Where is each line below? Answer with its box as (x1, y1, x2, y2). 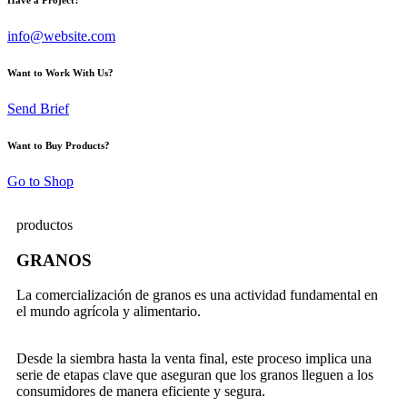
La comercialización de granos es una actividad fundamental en (16, 287, 378, 303)
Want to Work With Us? (7, 66, 114, 78)
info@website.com (7, 27, 115, 44)
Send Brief (7, 100, 69, 116)
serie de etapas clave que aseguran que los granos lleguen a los (16, 367, 373, 383)
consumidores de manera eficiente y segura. (16, 383, 265, 400)
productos (16, 216, 73, 233)
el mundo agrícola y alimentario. (16, 303, 201, 320)
